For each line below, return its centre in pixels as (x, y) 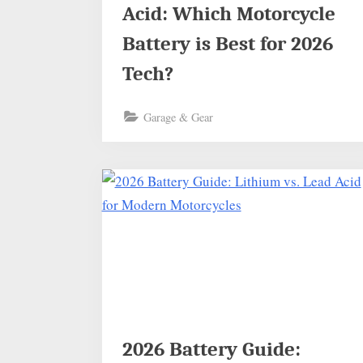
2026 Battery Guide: (212, 350)
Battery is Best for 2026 (228, 44)
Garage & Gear (179, 117)
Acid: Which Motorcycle (229, 14)
